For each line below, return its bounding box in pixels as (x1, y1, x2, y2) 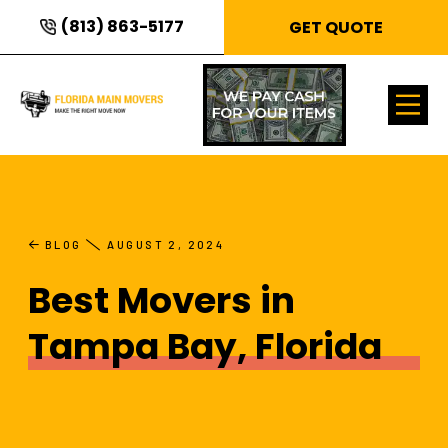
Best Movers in (28, 275, 295, 327)
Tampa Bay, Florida (28, 321, 382, 373)
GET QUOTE (289, 15, 383, 39)
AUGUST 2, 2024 (107, 238, 225, 251)
